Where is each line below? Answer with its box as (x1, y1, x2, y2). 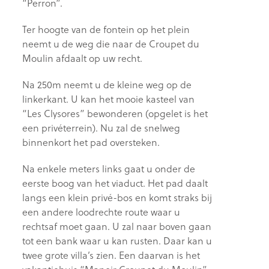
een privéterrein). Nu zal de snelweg (22, 121, 181, 134)
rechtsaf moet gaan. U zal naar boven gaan (22, 220, 212, 233)
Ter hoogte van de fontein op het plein (22, 23, 190, 36)
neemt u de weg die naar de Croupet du (22, 37, 200, 50)
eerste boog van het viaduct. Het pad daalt (22, 177, 208, 190)
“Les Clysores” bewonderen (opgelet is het (22, 107, 208, 120)
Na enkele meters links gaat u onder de (22, 162, 196, 175)
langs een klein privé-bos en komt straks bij (22, 191, 213, 204)
